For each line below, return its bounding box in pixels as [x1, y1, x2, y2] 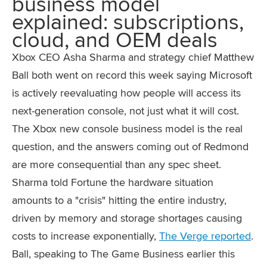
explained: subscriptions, [12, 6, 244, 36]
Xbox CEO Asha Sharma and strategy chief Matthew [12, 49, 254, 64]
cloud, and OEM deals [12, 24, 218, 54]
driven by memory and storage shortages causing [12, 210, 242, 225]
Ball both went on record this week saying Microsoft [12, 67, 252, 82]
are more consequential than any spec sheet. [12, 157, 221, 172]
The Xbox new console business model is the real [12, 121, 243, 136]
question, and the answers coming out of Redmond [12, 139, 249, 154]
